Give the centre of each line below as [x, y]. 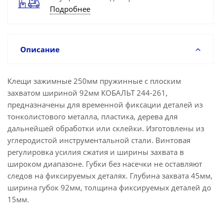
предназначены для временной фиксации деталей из [105, 105]
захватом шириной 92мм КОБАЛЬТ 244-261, [88, 93]
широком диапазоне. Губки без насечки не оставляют [105, 164]
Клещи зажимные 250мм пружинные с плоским [94, 81]
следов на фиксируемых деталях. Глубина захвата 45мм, [110, 176]
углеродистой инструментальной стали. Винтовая [99, 140]
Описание [40, 49]
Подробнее [70, 9]
